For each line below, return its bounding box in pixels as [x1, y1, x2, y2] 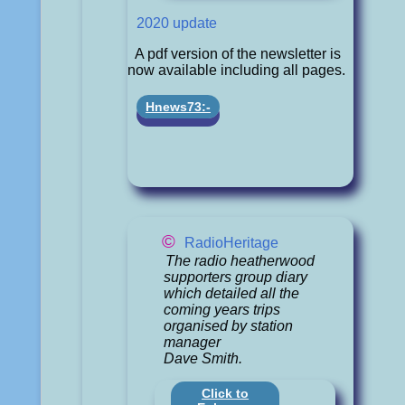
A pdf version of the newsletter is [135, 45, 342, 61]
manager [164, 334, 221, 350]
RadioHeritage [184, 235, 279, 251]
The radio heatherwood [165, 252, 315, 268]
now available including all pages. [127, 61, 346, 78]
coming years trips [164, 301, 281, 317]
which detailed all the [164, 285, 300, 301]
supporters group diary [164, 268, 308, 285]
